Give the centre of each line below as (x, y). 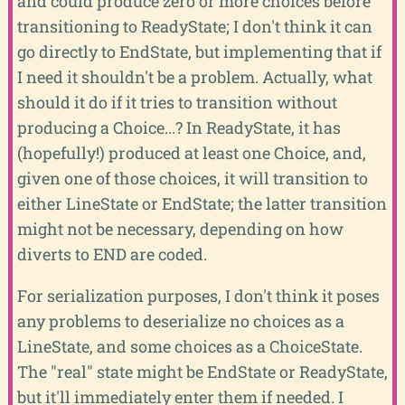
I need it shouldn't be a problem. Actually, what (194, 76)
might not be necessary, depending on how (180, 228)
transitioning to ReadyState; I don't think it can (194, 26)
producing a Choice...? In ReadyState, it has (179, 127)
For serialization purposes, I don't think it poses (198, 295)
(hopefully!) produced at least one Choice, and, (191, 152)
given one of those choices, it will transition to (192, 178)
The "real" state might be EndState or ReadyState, (202, 371)
